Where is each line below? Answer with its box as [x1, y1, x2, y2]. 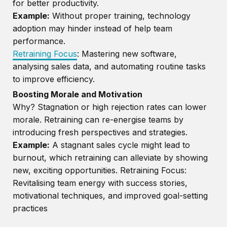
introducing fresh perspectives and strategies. [13, 127, 187, 137]
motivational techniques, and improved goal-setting [13, 190, 208, 201]
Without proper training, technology [50, 10, 191, 21]
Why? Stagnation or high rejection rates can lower [13, 101, 207, 112]
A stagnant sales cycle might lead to [50, 139, 190, 150]
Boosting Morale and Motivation [13, 89, 142, 99]
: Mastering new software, [77, 48, 177, 59]
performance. [13, 35, 65, 46]
